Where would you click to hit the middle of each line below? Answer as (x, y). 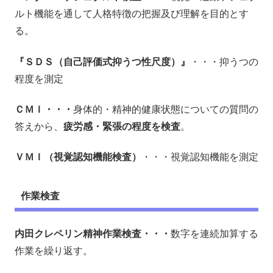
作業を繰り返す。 (54, 250)
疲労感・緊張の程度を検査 (122, 126)
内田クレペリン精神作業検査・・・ (93, 233)
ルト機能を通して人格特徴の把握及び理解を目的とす (132, 13)
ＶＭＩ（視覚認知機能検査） (78, 157)
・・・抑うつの (224, 61)
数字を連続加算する (214, 233)
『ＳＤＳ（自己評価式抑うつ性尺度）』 (102, 61)
